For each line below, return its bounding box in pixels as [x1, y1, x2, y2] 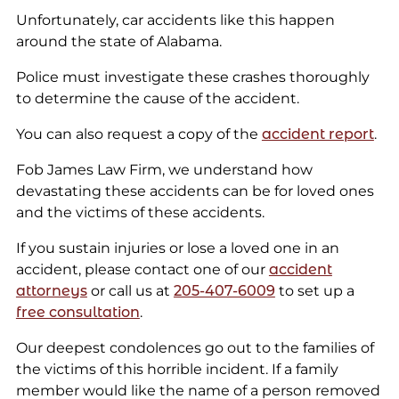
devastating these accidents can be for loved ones [15, 183, 374, 200]
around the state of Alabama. [15, 33, 222, 51]
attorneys [15, 282, 87, 300]
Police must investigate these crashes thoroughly [15, 69, 370, 86]
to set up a [274, 282, 354, 300]
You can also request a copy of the [15, 126, 262, 143]
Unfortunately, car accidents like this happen [15, 12, 335, 29]
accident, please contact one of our [15, 261, 269, 279]
